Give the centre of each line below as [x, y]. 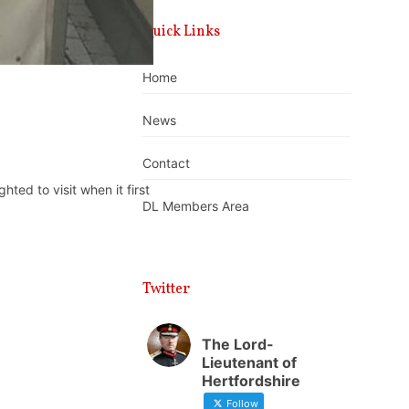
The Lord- [238, 344]
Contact [167, 163]
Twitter [167, 289]
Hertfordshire [252, 380]
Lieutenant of [250, 362]
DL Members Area [196, 206]
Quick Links [182, 31]
